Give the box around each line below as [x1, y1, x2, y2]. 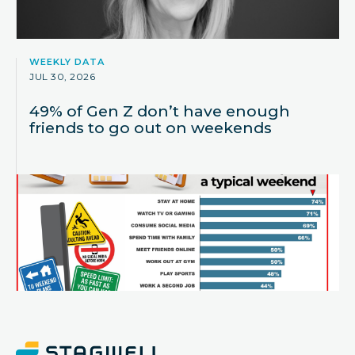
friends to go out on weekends [29, 118, 272, 138]
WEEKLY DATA [29, 56, 105, 68]
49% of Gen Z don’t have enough [29, 101, 290, 121]
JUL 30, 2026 [29, 71, 95, 83]
